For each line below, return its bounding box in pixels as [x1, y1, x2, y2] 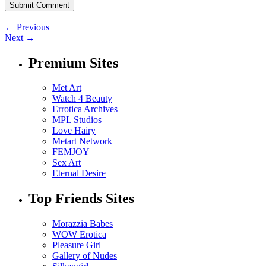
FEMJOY [52, 147, 90, 157]
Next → [5, 32, 35, 43]
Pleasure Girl [52, 240, 101, 251]
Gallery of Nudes [52, 251, 117, 261]
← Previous [5, 21, 49, 32]
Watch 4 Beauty [52, 93, 112, 104]
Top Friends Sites [28, 191, 134, 207]
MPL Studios [52, 115, 102, 125]
